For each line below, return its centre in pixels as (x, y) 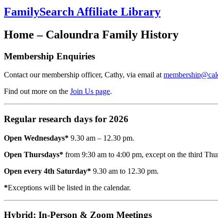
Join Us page (90, 91)
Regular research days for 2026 (66, 119)
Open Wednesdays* (36, 138)
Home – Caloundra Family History (91, 34)
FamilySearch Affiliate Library (82, 11)
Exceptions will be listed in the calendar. (69, 187)
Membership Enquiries (49, 56)
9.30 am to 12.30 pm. (125, 171)
